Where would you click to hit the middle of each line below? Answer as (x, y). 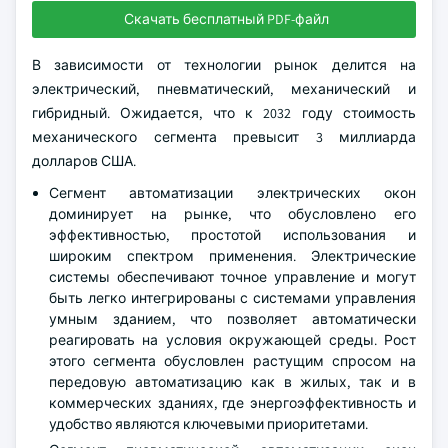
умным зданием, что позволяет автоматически (232, 319)
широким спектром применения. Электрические (232, 256)
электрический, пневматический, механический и (224, 89)
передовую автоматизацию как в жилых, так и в (232, 382)
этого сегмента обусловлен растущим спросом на (232, 361)
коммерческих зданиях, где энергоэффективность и (232, 403)
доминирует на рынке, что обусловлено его (232, 214)
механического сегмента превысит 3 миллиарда (224, 137)
